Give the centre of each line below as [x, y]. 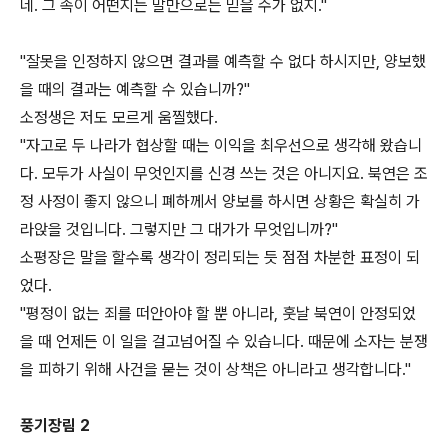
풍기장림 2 [55, 425]
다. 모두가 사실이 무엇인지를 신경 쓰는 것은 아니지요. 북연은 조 [224, 173]
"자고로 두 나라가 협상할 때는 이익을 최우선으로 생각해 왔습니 [221, 145]
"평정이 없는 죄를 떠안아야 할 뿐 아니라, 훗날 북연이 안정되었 [218, 313]
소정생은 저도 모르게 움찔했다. [119, 117]
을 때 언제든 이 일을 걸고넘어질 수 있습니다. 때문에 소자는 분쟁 [224, 341]
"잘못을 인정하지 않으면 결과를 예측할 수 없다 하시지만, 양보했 [223, 61]
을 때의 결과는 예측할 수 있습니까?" [135, 89]
